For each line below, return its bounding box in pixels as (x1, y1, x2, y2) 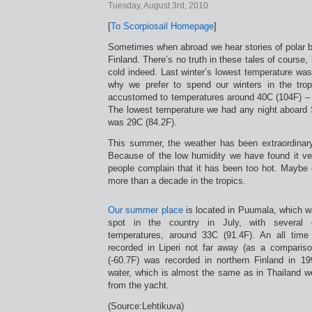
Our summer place (108, 205, 183, 215)
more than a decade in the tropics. (108, 175, 246, 186)
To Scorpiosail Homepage (111, 21, 214, 31)
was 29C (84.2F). (108, 117, 177, 127)
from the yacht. (108, 280, 169, 290)
